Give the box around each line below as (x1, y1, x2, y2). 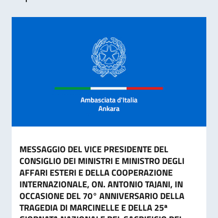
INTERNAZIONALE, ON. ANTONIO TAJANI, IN (19, 178, 183, 191)
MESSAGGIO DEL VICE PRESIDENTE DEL (19, 143, 168, 156)
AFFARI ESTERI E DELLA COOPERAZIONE (19, 166, 173, 179)
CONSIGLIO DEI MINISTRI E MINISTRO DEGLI (19, 154, 184, 167)
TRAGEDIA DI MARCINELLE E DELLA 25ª (19, 201, 167, 214)
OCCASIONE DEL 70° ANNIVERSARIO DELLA (19, 189, 184, 202)
